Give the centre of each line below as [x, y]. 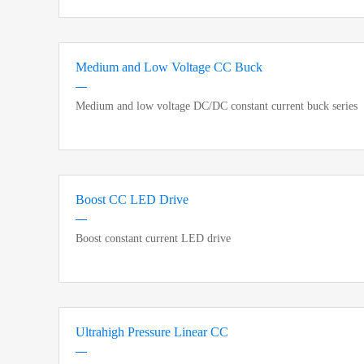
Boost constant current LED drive [153, 238]
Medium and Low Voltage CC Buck [169, 67]
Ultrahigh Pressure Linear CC [152, 332]
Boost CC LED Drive [132, 199]
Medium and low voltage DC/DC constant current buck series [217, 106]
